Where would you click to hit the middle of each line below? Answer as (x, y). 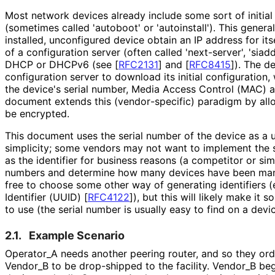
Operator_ (28, 253)
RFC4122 (109, 197)
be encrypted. (37, 113)
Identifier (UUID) (45, 197)
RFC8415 (210, 64)
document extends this (60, 101)
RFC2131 (138, 64)
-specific (171, 101)
